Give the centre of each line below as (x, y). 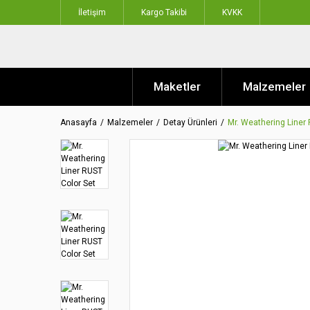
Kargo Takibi (164, 12)
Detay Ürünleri (190, 122)
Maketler (177, 86)
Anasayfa (79, 122)
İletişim (92, 12)
